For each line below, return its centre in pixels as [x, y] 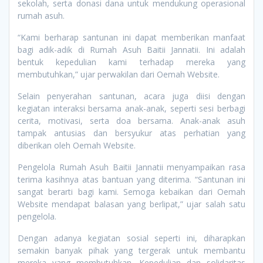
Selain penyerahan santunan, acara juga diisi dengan [131, 96]
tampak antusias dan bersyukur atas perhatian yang [131, 133]
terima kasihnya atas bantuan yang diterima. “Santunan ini [131, 180]
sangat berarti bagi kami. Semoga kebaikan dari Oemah [131, 192]
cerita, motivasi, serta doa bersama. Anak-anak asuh [131, 121]
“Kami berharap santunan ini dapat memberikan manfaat [131, 38]
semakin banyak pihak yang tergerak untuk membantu [131, 251]
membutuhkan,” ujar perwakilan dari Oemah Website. [119, 75]
